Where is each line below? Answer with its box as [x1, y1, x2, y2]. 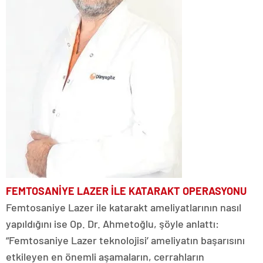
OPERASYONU [183, 184, 247, 197]
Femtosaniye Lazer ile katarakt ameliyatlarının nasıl [6, 200, 241, 214]
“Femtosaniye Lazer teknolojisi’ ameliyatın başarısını [6, 233, 245, 247]
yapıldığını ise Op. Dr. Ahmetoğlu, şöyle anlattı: [6, 217, 219, 230]
